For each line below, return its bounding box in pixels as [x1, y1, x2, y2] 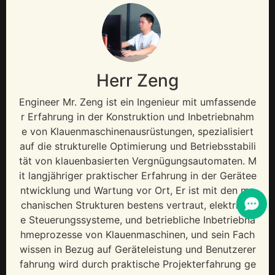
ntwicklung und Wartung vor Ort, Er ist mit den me [20, 184, 255, 197]
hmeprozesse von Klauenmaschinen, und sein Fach [20, 228, 255, 241]
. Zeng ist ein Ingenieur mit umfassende [74, 96, 256, 109]
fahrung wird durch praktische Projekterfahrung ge [19, 258, 256, 271]
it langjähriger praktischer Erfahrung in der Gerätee [18, 169, 257, 182]
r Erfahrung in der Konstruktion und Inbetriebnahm [21, 110, 254, 123]
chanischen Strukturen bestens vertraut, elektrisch [21, 199, 254, 212]
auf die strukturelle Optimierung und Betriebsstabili [19, 140, 256, 153]
